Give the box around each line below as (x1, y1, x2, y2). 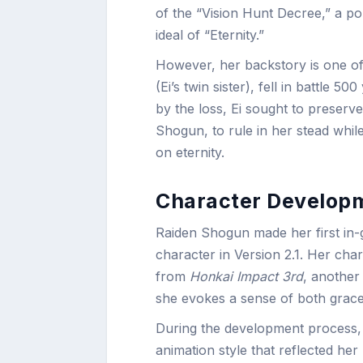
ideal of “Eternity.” (156, 26, 264, 43)
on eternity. (156, 143, 224, 160)
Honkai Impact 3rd (190, 267, 303, 284)
